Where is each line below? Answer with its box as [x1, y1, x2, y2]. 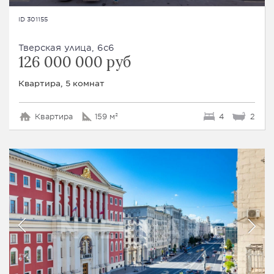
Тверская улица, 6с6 [18, 42, 114, 53]
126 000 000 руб [18, 52, 131, 72]
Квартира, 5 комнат [18, 77, 105, 88]
